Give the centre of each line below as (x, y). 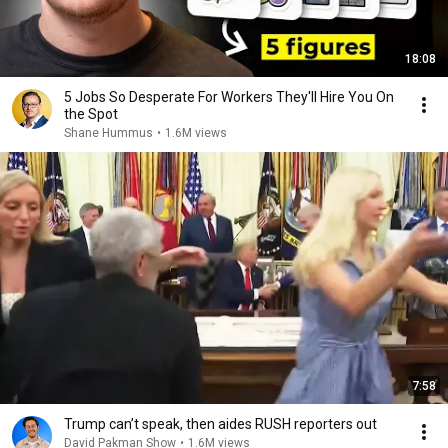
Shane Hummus (108, 133)
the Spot (91, 114)
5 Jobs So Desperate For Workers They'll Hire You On (229, 97)
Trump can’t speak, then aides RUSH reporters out (220, 424)
